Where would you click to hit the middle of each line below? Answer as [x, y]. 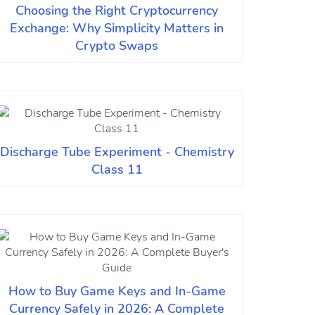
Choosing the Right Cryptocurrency [117, 11]
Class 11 [117, 169]
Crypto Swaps [117, 46]
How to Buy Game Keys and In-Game [117, 291]
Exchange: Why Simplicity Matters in [117, 28]
